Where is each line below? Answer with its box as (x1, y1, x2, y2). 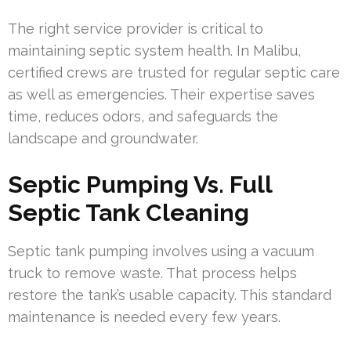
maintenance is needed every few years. (8, 308, 280, 325)
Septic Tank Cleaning (8, 198, 249, 226)
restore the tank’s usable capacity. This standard (8, 286, 331, 303)
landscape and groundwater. (8, 129, 198, 147)
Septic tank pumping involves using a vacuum (8, 242, 314, 259)
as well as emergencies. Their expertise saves (8, 85, 315, 103)
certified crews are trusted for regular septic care (8, 63, 340, 81)
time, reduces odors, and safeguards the (8, 107, 278, 125)
